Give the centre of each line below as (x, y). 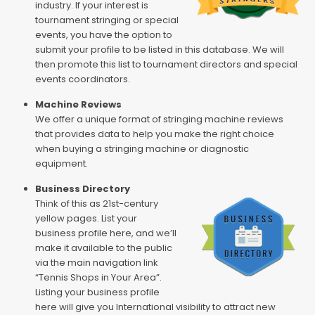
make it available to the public (103, 248)
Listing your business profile (97, 292)
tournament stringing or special (107, 20)
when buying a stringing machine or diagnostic (142, 149)
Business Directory (82, 189)
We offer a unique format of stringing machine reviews (159, 120)
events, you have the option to (103, 35)
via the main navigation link (96, 263)
